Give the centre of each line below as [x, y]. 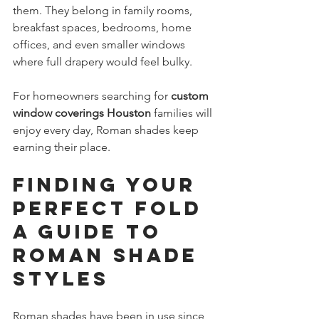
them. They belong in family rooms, [104, 10]
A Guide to [91, 231]
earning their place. [62, 147]
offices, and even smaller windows [100, 44]
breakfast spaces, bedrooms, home [104, 27]
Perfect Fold [112, 208]
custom [191, 95]
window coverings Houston [82, 113]
